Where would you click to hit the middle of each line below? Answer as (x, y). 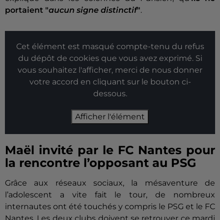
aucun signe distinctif (93, 10)
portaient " (27, 10)
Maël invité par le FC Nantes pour (110, 150)
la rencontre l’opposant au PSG (101, 163)
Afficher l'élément (110, 117)
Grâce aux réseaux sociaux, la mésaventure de (110, 183)
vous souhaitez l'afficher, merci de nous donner (110, 70)
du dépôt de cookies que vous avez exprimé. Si (110, 58)
